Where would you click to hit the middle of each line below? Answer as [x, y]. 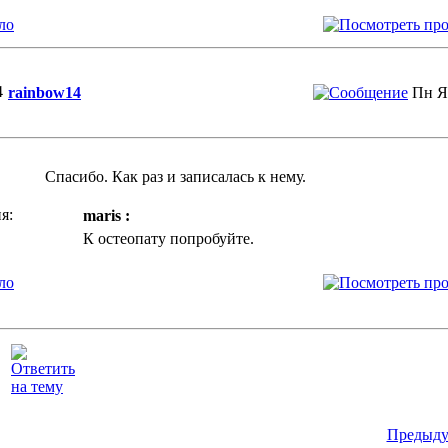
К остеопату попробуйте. [168, 238]
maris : [106, 215]
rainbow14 [44, 92]
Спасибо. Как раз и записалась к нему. [175, 176]
